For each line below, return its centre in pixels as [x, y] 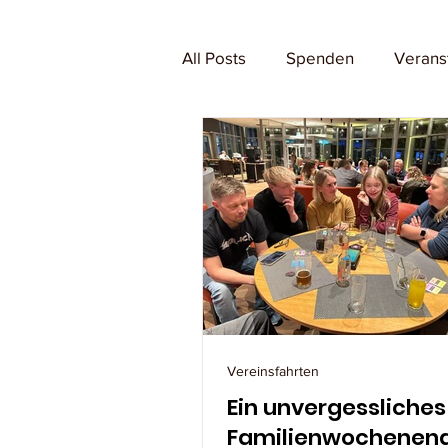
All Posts [214, 57]
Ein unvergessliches [336, 407]
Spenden [320, 57]
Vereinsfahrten [273, 371]
